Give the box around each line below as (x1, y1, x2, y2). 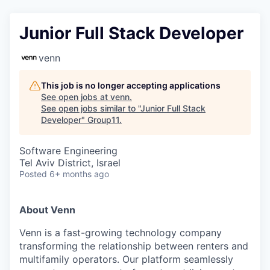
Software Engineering (19, 144, 118, 157)
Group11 (87, 114, 119, 125)
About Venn (19, 203, 75, 216)
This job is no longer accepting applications (41, 80, 221, 90)
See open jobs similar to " (41, 102, 140, 113)
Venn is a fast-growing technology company (19, 226, 222, 239)
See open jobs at (41, 91, 110, 102)
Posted (19, 168, 47, 179)
